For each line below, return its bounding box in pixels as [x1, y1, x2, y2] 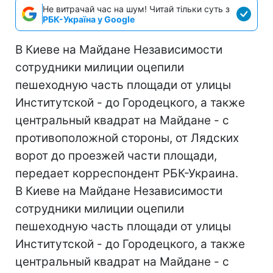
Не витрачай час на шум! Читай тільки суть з [43, 3, 230, 14]
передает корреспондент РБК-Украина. [15, 166, 238, 180]
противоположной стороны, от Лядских [15, 130, 239, 145]
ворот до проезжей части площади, [15, 148, 217, 163]
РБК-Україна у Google [43, 13, 135, 24]
